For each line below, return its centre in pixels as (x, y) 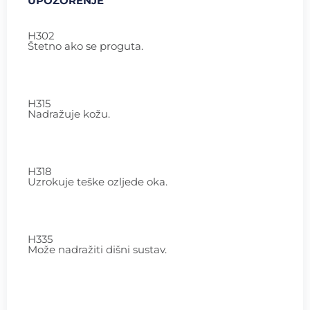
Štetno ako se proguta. (85, 46)
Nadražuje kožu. (69, 113)
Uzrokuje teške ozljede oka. (98, 181)
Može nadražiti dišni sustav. (97, 249)
